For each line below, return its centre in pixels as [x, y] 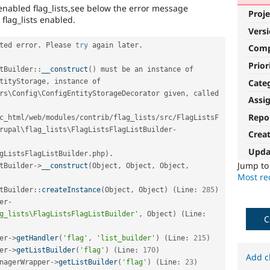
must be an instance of [145, 69]
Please [58, 45]
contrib [94, 117]
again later [113, 45]
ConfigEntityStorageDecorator [101, 93]
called [204, 93]
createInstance [71, 190]
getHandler [37, 238]
